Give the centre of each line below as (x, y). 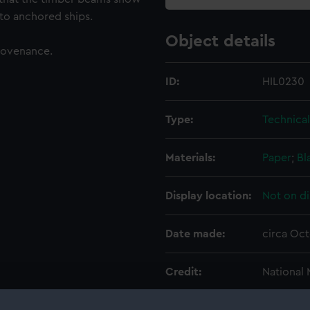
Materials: (190, 158)
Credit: (183, 272)
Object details (220, 42)
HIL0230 (283, 82)
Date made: (195, 234)
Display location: (208, 196)
